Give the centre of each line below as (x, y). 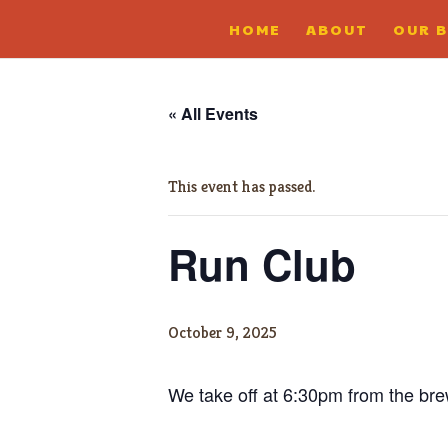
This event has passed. (241, 186)
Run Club (262, 264)
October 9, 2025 (222, 332)
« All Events (213, 113)
